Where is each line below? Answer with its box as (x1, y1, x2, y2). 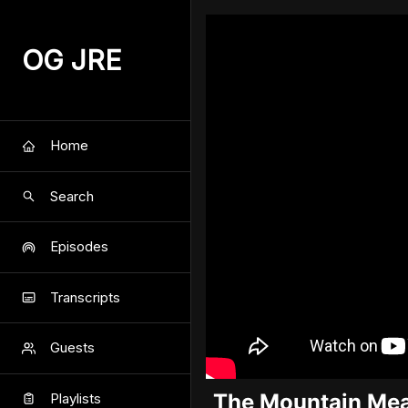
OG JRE (22, 44, 122, 76)
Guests (50, 339, 95, 357)
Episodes (50, 238, 108, 256)
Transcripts (50, 288, 120, 306)
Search (50, 187, 94, 205)
